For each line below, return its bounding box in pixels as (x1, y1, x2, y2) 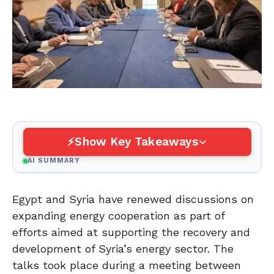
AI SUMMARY (27, 157, 81, 165)
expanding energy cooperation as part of (12, 209, 224, 222)
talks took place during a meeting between (12, 258, 241, 272)
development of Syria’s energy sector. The (12, 242, 234, 255)
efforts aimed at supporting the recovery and (12, 225, 250, 239)
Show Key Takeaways (75, 135, 198, 149)
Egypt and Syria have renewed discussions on (12, 192, 254, 206)
